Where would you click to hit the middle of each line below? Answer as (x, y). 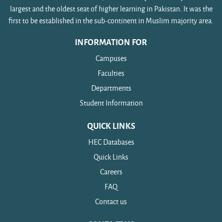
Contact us (111, 202)
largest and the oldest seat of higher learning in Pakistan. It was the (111, 9)
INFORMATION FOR (111, 42)
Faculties (111, 73)
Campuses (111, 58)
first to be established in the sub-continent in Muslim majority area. (111, 21)
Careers (111, 172)
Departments (111, 88)
